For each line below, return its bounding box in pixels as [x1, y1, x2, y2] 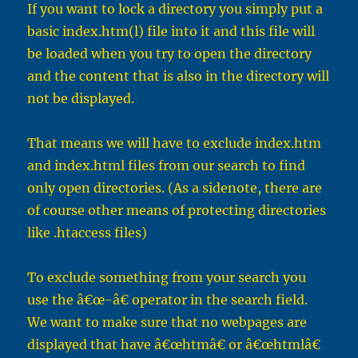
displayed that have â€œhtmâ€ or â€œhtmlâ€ [27, 336, 321, 353]
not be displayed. [27, 90, 135, 107]
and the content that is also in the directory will [27, 68, 330, 85]
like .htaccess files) [27, 225, 148, 241]
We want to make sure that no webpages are [27, 314, 308, 331]
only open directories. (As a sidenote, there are [27, 180, 323, 197]
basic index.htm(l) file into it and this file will [27, 23, 316, 40]
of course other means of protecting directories [27, 202, 327, 219]
